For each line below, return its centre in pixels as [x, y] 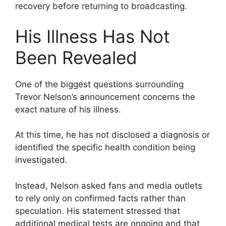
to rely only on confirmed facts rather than [100, 198]
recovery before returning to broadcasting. [101, 6]
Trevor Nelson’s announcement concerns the [105, 97]
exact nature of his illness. [68, 109]
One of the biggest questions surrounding [99, 84]
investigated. [41, 160]
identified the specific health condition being [105, 148]
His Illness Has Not [93, 36]
